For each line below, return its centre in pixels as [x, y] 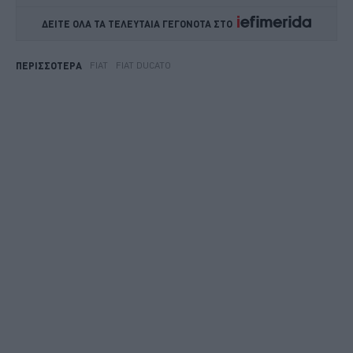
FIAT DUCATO [143, 65]
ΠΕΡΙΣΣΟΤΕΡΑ [49, 65]
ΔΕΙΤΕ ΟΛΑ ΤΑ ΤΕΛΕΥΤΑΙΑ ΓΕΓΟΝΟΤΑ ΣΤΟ [139, 24]
